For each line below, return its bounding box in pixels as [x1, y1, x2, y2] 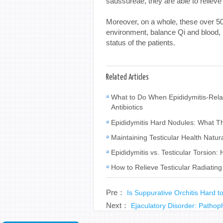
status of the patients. [106, 38, 175, 47]
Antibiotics [111, 103, 143, 111]
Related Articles [106, 73, 149, 81]
